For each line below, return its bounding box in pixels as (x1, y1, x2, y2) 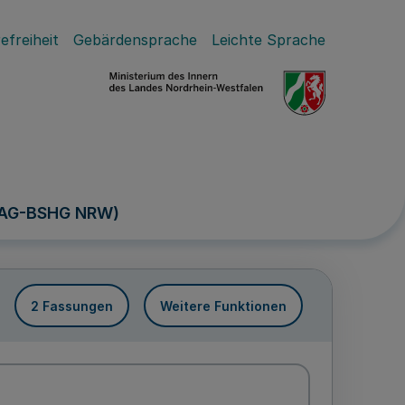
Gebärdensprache (73, 31, 197, 49)
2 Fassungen (31, 297, 113, 314)
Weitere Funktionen (160, 297, 287, 314)
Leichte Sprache (212, 31, 325, 49)
